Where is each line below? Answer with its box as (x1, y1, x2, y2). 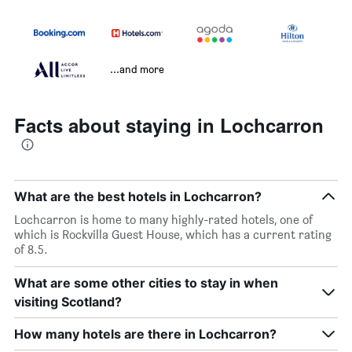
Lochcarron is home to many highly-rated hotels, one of (14, 212, 313, 228)
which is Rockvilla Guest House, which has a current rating (14, 227, 332, 243)
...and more (110, 62, 164, 76)
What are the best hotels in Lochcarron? (14, 189, 262, 205)
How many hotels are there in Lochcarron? (14, 326, 277, 343)
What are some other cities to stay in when (14, 275, 278, 291)
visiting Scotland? (14, 294, 122, 310)
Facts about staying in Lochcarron (14, 112, 324, 139)
